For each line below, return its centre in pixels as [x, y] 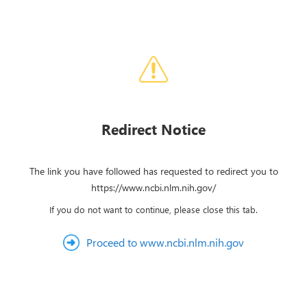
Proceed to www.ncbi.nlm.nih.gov [165, 242]
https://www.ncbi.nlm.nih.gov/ [153, 187]
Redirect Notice [153, 129]
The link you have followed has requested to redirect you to [153, 171]
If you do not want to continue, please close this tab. [153, 209]
